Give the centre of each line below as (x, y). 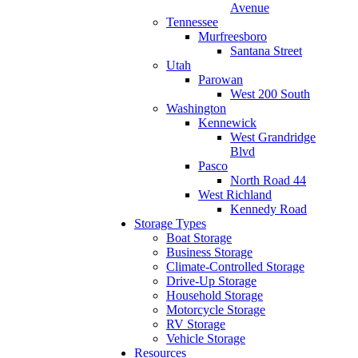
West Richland (235, 195)
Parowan (221, 80)
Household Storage (215, 296)
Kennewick (227, 123)
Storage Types (170, 224)
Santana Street (266, 51)
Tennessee (192, 22)
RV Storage (196, 324)
